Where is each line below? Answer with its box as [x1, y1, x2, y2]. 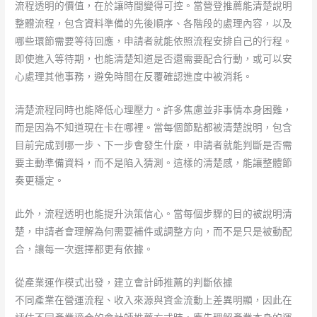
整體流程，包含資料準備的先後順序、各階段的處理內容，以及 [15, 18, 293, 30]
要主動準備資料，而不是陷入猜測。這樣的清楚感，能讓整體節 [15, 156, 293, 168]
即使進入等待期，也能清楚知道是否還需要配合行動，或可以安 [15, 53, 293, 65]
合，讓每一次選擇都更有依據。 [15, 243, 154, 255]
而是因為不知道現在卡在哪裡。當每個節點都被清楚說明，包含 [15, 121, 293, 133]
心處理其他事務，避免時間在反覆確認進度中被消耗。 [15, 71, 253, 83]
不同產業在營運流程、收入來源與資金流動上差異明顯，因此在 [15, 294, 293, 306]
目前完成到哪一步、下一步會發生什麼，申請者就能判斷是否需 [15, 139, 293, 151]
